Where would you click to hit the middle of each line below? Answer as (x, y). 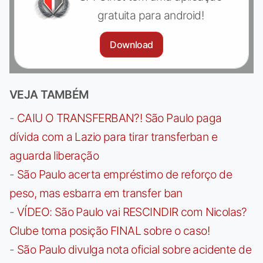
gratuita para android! (151, 16)
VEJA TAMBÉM (49, 95)
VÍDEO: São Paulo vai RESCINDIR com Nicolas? (132, 212)
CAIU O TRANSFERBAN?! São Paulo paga (119, 118)
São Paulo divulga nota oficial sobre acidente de (134, 250)
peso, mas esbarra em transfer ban (96, 193)
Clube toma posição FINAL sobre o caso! (109, 231)
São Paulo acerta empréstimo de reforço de (124, 175)
